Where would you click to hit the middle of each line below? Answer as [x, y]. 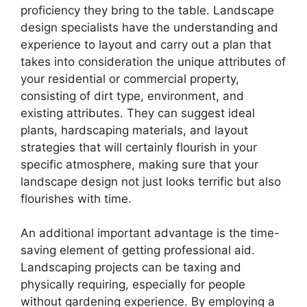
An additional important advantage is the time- [150, 233]
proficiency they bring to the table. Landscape [147, 10]
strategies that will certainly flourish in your [139, 147]
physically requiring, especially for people [133, 284]
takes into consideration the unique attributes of [153, 61]
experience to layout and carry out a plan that [146, 44]
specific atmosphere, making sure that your [139, 164]
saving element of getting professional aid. [138, 250]
